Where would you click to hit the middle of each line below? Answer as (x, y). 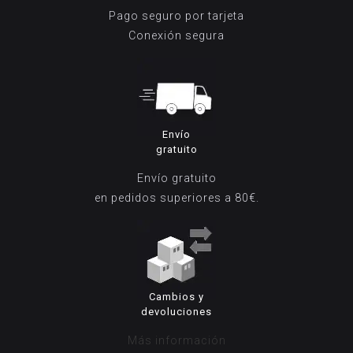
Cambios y (176, 297)
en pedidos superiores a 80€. (176, 198)
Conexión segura (176, 35)
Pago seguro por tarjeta (176, 16)
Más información (176, 340)
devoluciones (176, 312)
